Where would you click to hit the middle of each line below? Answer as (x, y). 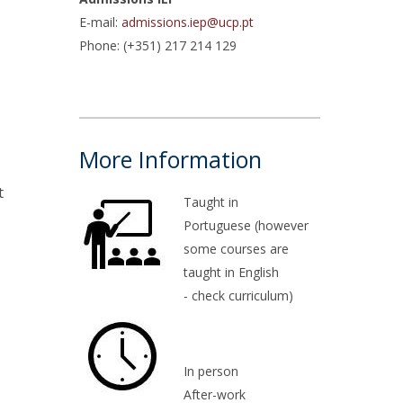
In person (211, 371)
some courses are (237, 249)
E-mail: (101, 22)
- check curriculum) (239, 296)
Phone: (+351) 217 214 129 (158, 45)
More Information (171, 159)
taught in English (232, 272)
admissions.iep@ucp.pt (188, 22)
